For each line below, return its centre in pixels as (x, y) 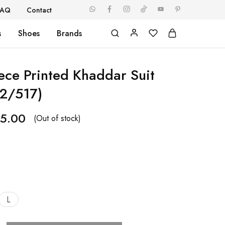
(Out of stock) (57, 118)
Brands (69, 33)
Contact (39, 10)
